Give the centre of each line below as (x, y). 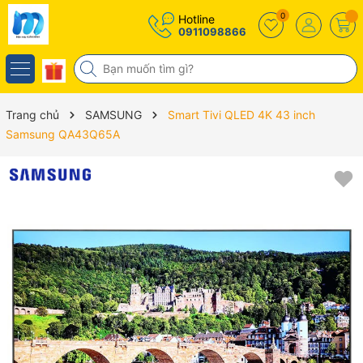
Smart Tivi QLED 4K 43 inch (241, 115)
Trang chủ (32, 115)
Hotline (196, 19)
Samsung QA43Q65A (63, 134)
